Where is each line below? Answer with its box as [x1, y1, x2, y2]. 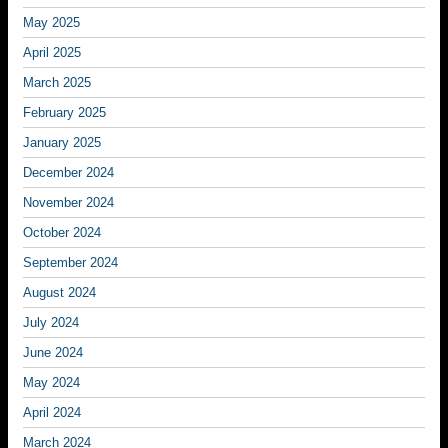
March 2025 [23, 75, 91, 90]
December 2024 [23, 165, 114, 180]
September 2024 [23, 255, 118, 270]
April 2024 [23, 405, 81, 420]
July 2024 [23, 315, 79, 330]
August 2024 [23, 285, 96, 300]
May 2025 [23, 15, 80, 30]
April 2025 [23, 45, 81, 60]
